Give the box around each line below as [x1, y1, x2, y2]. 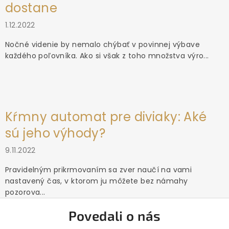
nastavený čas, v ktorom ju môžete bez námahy [5, 176, 188, 187]
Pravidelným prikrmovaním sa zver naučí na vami [5, 165, 192, 175]
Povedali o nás [68, 208, 161, 224]
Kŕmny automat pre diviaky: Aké [5, 108, 207, 126]
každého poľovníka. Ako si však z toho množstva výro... [5, 51, 209, 61]
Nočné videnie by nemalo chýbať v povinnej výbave [5, 39, 200, 50]
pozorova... [5, 187, 45, 198]
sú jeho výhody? [5, 125, 106, 142]
